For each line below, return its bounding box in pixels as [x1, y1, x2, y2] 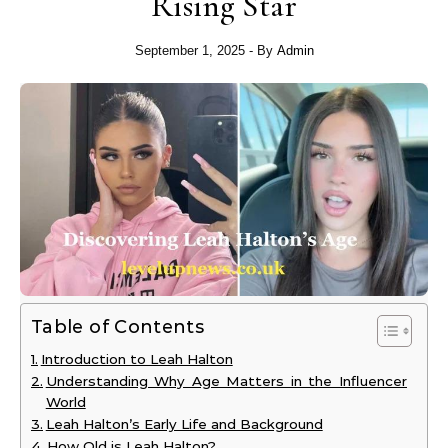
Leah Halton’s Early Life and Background [45, 416, 323, 433]
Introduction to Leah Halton [40, 351, 233, 368]
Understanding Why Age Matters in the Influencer [45, 373, 407, 390]
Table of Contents [31, 316, 205, 339]
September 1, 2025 [134, 43, 245, 58]
